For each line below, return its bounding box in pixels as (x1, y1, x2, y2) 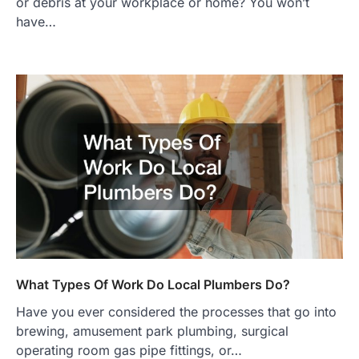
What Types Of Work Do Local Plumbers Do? (16, 276, 290, 292)
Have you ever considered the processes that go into (16, 303, 337, 320)
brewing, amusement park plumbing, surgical (16, 322, 288, 339)
